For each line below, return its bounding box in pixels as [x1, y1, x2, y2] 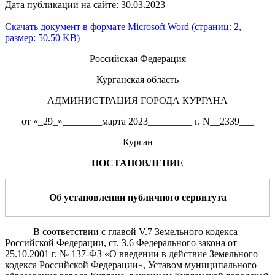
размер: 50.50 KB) [5, 32, 80, 43]
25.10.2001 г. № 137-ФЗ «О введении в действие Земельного [5, 248, 258, 259]
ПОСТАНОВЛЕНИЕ [91, 157, 184, 168]
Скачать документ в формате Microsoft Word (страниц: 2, [5, 21, 241, 32]
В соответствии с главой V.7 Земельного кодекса [33, 226, 238, 237]
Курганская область [96, 74, 179, 85]
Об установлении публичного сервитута [48, 192, 227, 203]
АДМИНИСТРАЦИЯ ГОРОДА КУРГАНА [47, 95, 228, 106]
